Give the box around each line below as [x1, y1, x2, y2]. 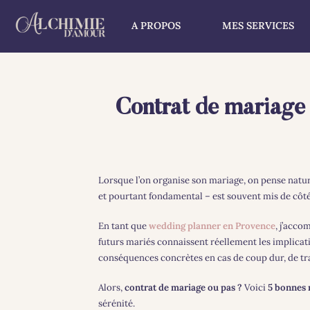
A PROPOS [131, 19, 181, 32]
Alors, [98, 281, 125, 293]
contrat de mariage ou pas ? [124, 281, 242, 293]
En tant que [98, 219, 149, 232]
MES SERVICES [222, 19, 294, 32]
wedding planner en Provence [148, 219, 275, 232]
